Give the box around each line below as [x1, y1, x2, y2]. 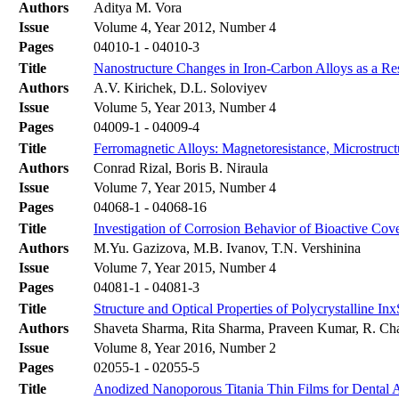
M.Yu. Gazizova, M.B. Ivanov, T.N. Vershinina [94, 240, 361, 256]
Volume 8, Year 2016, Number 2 [94, 340, 276, 356]
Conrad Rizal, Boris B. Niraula [94, 160, 268, 176]
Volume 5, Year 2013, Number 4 [94, 100, 276, 116]
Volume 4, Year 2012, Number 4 [94, 20, 276, 36]
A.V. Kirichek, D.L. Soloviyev [94, 80, 267, 96]
